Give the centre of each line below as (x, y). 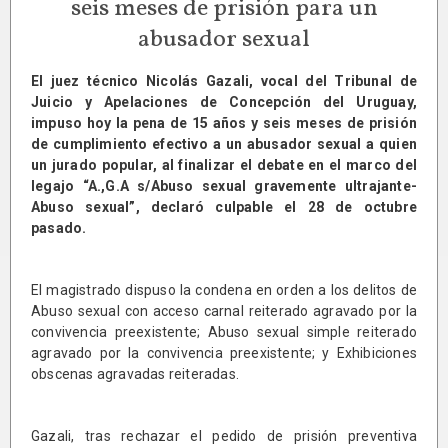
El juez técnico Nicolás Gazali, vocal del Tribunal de (224, 81)
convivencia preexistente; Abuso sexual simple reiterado (224, 332)
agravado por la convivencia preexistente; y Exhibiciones (224, 353)
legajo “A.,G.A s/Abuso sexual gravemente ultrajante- (224, 186)
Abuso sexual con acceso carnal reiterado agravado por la (224, 311)
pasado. (59, 228)
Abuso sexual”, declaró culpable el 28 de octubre (224, 207)
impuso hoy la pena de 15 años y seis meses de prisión (224, 123)
